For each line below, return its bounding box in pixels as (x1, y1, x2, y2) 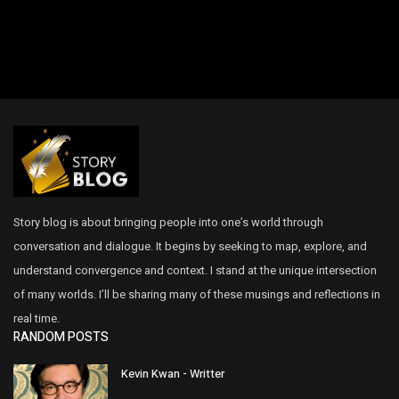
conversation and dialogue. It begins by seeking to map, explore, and (13, 237, 367, 255)
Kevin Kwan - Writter (121, 364, 224, 382)
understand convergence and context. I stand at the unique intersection (13, 261, 377, 279)
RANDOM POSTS (13, 327, 109, 346)
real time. (13, 309, 60, 327)
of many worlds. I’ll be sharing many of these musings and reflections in (13, 285, 380, 303)
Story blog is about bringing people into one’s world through (13, 213, 323, 231)
